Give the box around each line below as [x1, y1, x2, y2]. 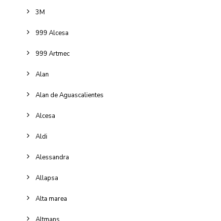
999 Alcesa [36, 29, 69, 37]
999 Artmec [36, 49, 70, 58]
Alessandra [36, 153, 69, 162]
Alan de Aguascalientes [36, 91, 104, 100]
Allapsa [36, 174, 58, 183]
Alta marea [36, 194, 67, 203]
